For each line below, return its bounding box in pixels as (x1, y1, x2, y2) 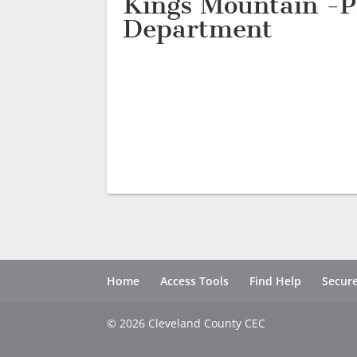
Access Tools (160, 273, 229, 288)
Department (123, 14, 273, 44)
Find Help (249, 273, 302, 288)
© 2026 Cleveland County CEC (107, 316, 266, 331)
